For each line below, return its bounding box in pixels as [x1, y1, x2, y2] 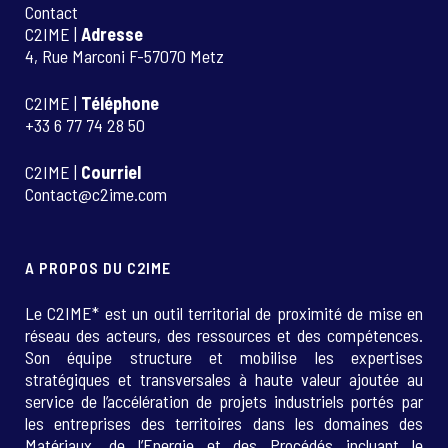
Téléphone [81, 92, 159, 114]
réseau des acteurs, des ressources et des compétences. [25, 324, 423, 346]
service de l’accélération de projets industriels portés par [25, 390, 423, 412]
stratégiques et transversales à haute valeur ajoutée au [25, 368, 423, 390]
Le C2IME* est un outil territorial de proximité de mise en [25, 302, 423, 324]
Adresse [81, 23, 143, 45]
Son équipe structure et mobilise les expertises [25, 346, 423, 368]
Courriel [81, 161, 141, 183]
